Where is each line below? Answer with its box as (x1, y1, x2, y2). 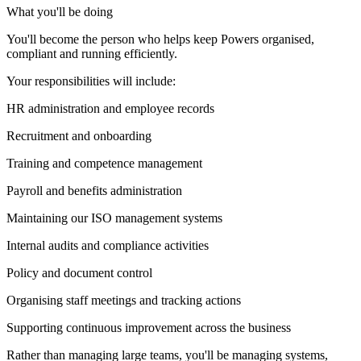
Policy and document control (6, 265, 152, 280)
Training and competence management (6, 156, 202, 170)
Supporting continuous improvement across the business (6, 320, 291, 334)
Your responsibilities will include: (6, 73, 176, 88)
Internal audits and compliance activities (6, 238, 209, 252)
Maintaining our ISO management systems (6, 210, 222, 225)
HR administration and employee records (6, 101, 214, 115)
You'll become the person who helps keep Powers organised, (6, 31, 314, 46)
